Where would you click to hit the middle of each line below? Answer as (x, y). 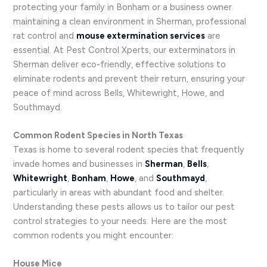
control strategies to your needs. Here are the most (120, 221)
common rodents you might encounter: (94, 236)
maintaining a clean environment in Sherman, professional (130, 21)
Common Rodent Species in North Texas (98, 136)
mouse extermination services (141, 35)
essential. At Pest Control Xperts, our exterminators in (125, 50)
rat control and (45, 35)
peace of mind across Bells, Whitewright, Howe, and (119, 93)
